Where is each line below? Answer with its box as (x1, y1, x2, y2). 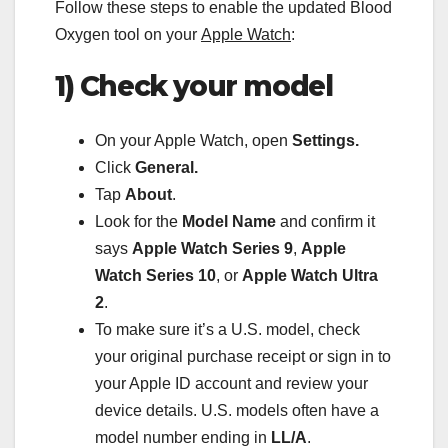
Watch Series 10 (95, 266, 216, 284)
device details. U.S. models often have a (95, 401, 379, 419)
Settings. (292, 131, 359, 149)
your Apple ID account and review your (95, 374, 368, 392)
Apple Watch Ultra (242, 266, 378, 284)
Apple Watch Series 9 (132, 239, 293, 257)
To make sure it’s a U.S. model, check (95, 320, 360, 338)
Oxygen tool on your (55, 26, 201, 44)
